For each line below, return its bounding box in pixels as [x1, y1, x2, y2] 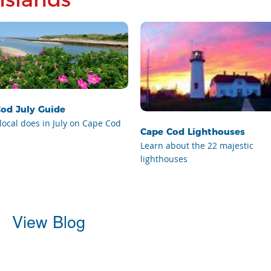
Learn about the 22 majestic [140, 139, 254, 151]
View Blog [11, 209, 85, 233]
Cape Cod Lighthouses [140, 125, 246, 137]
